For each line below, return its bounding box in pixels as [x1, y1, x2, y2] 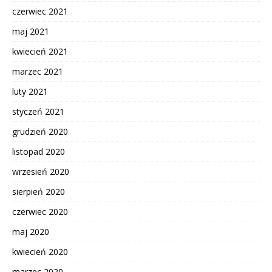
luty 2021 [12, 85, 48, 97]
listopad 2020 [12, 145, 65, 157]
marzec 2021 [12, 65, 63, 77]
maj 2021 [12, 25, 49, 37]
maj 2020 [12, 225, 49, 237]
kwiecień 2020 [12, 245, 68, 257]
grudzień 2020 [12, 125, 68, 137]
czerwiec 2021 [12, 5, 68, 17]
